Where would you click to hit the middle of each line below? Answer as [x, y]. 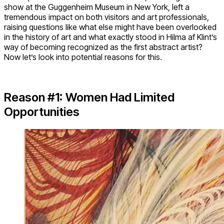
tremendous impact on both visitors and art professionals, [106, 17]
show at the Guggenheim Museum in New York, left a [97, 7]
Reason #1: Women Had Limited [89, 97]
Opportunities [42, 111]
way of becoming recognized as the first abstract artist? [103, 47]
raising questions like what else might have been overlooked [110, 27]
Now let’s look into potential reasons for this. [83, 57]
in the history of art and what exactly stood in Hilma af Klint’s [110, 37]
